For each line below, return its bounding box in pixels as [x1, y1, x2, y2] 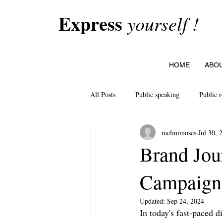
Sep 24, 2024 [167, 196, 204, 206]
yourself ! [127, 10, 199, 36]
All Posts [90, 89, 115, 99]
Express [58, 10, 122, 37]
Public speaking [135, 89, 179, 99]
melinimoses [162, 127, 196, 137]
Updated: [140, 196, 167, 206]
